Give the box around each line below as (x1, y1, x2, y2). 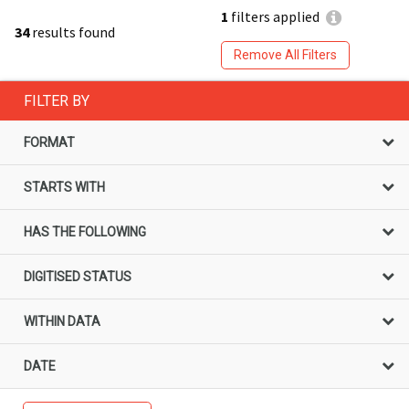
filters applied (228, 7, 320, 26)
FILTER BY (24, 91, 89, 110)
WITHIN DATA (24, 313, 100, 329)
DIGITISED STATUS (24, 268, 131, 284)
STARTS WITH (24, 179, 105, 194)
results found (29, 22, 115, 41)
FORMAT (24, 134, 75, 150)
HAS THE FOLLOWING (24, 224, 146, 239)
